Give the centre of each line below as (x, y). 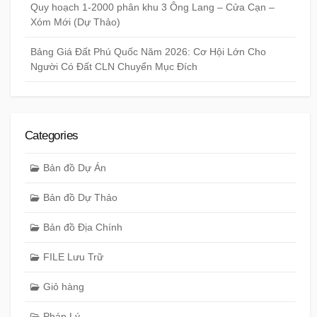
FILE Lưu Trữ (73, 257)
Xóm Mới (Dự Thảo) (75, 22)
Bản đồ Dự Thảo (80, 198)
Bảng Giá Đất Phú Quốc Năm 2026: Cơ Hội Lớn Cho (148, 51)
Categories (52, 135)
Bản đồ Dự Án (74, 168)
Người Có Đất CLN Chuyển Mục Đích (114, 66)
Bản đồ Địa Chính (82, 227)
